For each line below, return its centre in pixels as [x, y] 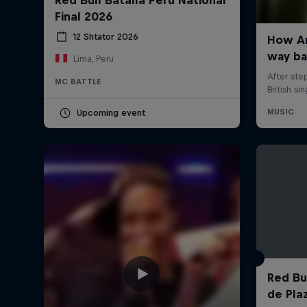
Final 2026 [84, 16]
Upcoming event [111, 112]
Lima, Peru [93, 58]
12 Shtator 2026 [106, 37]
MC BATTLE [78, 81]
